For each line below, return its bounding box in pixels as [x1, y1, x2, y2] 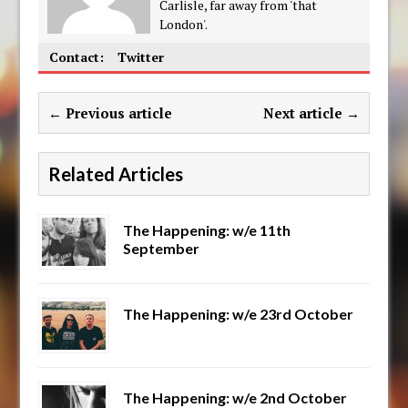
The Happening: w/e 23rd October [123, 305, 354, 323]
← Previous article [48, 104, 173, 123]
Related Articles [48, 163, 184, 186]
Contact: [49, 48, 105, 66]
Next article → [262, 104, 360, 123]
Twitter [117, 48, 164, 66]
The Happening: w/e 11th [123, 221, 291, 240]
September [123, 240, 200, 258]
